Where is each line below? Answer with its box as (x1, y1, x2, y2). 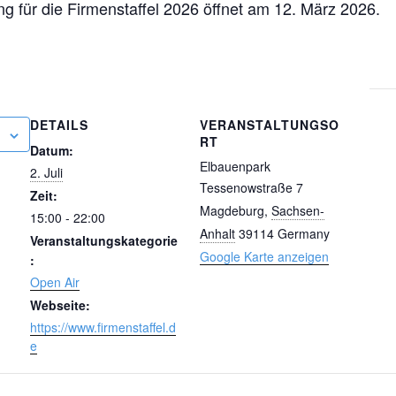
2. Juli (30, 164, 63, 182)
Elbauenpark (200, 157, 270, 176)
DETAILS (30, 116, 88, 134)
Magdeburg (200, 202, 264, 220)
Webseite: (30, 296, 90, 315)
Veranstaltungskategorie (30, 232, 178, 250)
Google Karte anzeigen (200, 247, 329, 266)
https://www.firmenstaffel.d (30, 318, 176, 337)
